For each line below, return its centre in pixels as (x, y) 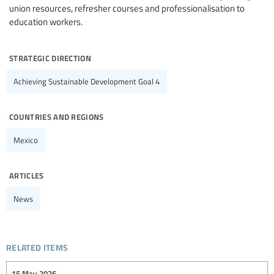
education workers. (46, 21)
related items (37, 245)
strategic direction (50, 57)
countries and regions (57, 115)
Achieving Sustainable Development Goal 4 (87, 81)
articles (27, 174)
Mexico (26, 140)
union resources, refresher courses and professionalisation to (127, 8)
